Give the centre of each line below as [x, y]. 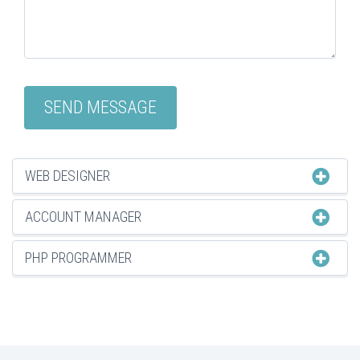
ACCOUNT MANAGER [83, 217]
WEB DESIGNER [67, 176]
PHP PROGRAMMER [78, 258]
